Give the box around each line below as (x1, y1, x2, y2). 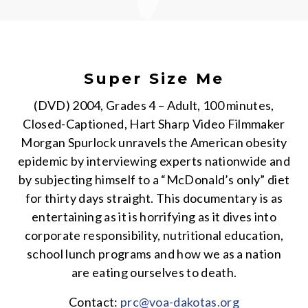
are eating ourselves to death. (71, 265, 237, 280)
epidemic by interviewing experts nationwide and (17, 153, 291, 168)
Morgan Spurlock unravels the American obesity (21, 135, 287, 150)
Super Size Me (83, 69, 225, 88)
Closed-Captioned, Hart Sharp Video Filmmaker (23, 116, 285, 131)
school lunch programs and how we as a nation (26, 246, 282, 261)
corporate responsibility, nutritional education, (24, 228, 284, 243)
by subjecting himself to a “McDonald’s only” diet (18, 172, 290, 187)
